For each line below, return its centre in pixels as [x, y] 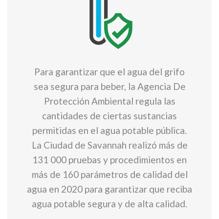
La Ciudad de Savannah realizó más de [109, 145]
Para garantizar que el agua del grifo [109, 72]
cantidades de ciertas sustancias [109, 116]
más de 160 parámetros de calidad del [109, 174]
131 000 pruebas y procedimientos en [109, 160]
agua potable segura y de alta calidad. [109, 204]
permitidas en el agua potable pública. [109, 130]
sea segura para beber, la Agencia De [109, 86]
